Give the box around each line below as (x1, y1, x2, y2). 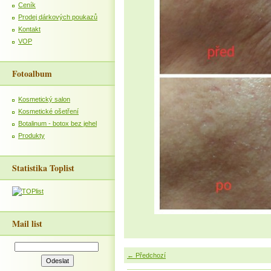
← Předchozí (127, 252, 166, 259)
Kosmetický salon (18, 96, 70, 103)
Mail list (12, 217, 42, 230)
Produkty (18, 132, 45, 139)
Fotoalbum (12, 67, 52, 80)
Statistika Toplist (12, 162, 74, 174)
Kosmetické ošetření (18, 108, 79, 115)
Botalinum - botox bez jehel (18, 120, 97, 127)
